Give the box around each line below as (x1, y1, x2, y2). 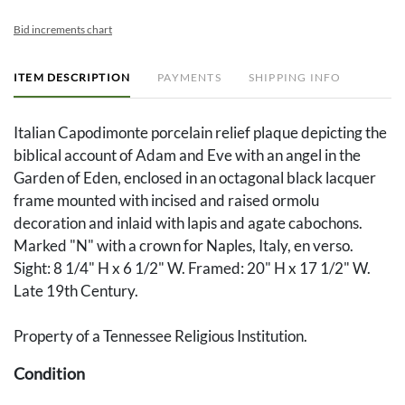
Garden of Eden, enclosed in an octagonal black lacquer (14, 168, 376, 188)
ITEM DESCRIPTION (14, 71, 131, 85)
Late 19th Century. (14, 281, 138, 301)
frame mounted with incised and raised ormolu (14, 191, 319, 211)
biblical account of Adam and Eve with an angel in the (14, 146, 361, 165)
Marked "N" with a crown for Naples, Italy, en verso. (14, 236, 353, 256)
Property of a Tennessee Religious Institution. (14, 326, 307, 346)
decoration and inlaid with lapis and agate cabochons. (14, 213, 363, 233)
